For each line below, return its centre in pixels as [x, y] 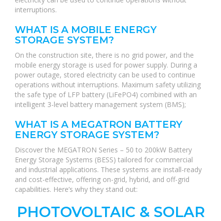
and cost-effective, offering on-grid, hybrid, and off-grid [102, 179]
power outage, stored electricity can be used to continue [105, 75]
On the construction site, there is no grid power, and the [104, 55]
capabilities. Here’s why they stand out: [76, 189]
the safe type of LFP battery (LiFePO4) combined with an [106, 94]
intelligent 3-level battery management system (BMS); [100, 104]
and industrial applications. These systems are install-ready [108, 169]
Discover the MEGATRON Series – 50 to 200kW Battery [103, 150]
